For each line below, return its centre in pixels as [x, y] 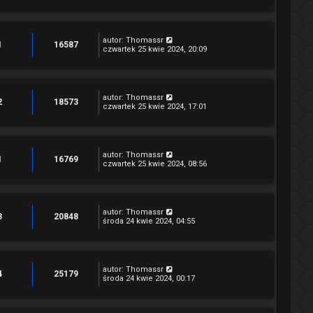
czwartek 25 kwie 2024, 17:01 [155, 106]
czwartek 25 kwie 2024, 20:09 [155, 49]
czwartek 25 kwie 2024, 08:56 [155, 163]
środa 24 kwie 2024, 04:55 [149, 221]
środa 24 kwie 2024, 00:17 [149, 278]
